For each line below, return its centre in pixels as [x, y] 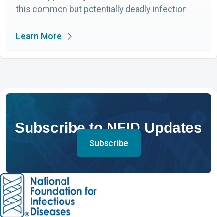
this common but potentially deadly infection [101, 9]
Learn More [39, 36]
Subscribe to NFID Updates [108, 127]
